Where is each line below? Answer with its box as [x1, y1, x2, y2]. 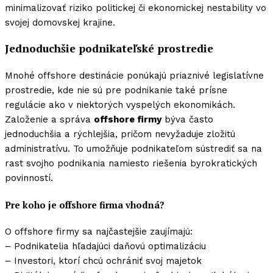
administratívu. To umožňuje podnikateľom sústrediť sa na [5, 143, 262, 154]
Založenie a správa [5, 113, 94, 125]
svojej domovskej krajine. [5, 16, 115, 28]
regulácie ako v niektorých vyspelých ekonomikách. [5, 99, 235, 110]
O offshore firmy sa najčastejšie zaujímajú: [5, 225, 193, 237]
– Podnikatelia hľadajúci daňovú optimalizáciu [5, 240, 206, 252]
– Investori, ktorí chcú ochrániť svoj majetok [5, 255, 202, 266]
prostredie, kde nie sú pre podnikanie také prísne [5, 84, 227, 96]
